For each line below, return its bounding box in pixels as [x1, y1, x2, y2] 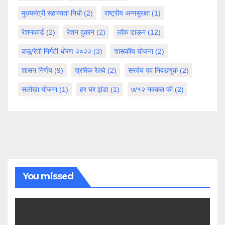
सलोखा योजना [22, 85, 57, 94]
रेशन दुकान [67, 28, 94, 37]
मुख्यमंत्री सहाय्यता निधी [22, 9, 82, 18]
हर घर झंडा [80, 85, 108, 94]
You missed [23, 171, 73, 182]
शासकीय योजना [114, 47, 153, 56]
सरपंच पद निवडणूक [128, 66, 178, 75]
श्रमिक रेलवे [75, 66, 105, 75]
